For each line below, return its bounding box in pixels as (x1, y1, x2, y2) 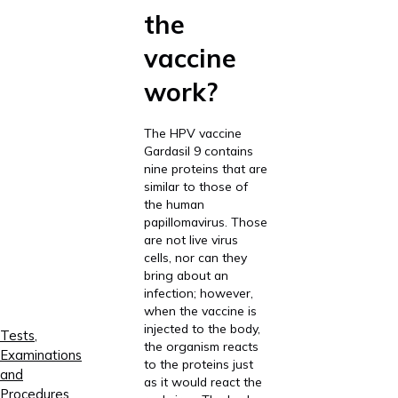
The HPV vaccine (143, 124, 242, 140)
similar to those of (143, 178, 248, 194)
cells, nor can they (143, 249, 247, 265)
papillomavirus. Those (143, 213, 267, 229)
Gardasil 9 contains (143, 142, 253, 158)
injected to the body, (143, 320, 260, 336)
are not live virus (143, 231, 238, 247)
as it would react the (143, 373, 262, 389)
